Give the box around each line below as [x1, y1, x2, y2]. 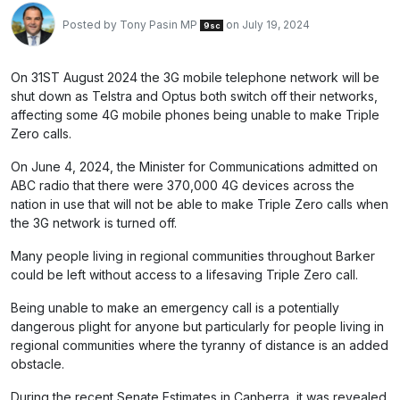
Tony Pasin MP [120, 17, 197, 31]
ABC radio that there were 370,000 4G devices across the [11, 178, 354, 193]
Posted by [62, 17, 120, 31]
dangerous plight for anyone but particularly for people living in [11, 319, 384, 334]
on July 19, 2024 [223, 17, 311, 31]
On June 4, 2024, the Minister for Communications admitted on [11, 159, 378, 174]
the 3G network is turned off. [11, 215, 177, 230]
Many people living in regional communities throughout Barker [11, 248, 375, 263]
